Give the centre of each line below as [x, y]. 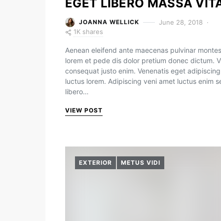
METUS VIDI [141, 163]
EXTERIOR [95, 163]
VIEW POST [84, 110]
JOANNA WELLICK [109, 22]
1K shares [88, 32]
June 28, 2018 [181, 22]
